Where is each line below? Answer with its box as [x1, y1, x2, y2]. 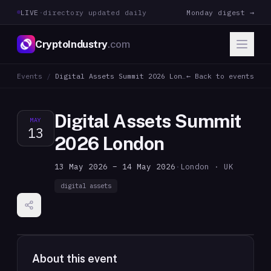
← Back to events [186, 71, 254, 80]
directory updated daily [43, 7, 147, 17]
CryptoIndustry [35, 38, 108, 50]
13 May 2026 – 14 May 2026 [54, 162, 175, 171]
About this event [32, 252, 117, 265]
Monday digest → [186, 7, 254, 17]
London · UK [180, 162, 233, 171]
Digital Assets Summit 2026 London [55, 71, 182, 80]
